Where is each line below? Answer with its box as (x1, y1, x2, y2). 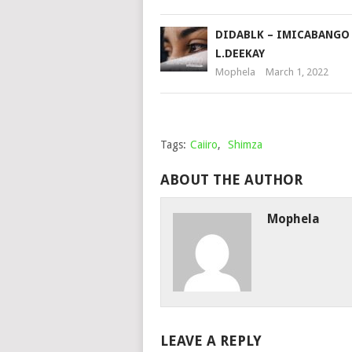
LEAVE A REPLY (159, 332, 262, 349)
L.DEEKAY (214, 47, 265, 60)
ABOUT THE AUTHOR (159, 171, 302, 188)
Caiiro (189, 138, 218, 151)
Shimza (227, 138, 262, 151)
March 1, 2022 (265, 66, 328, 78)
